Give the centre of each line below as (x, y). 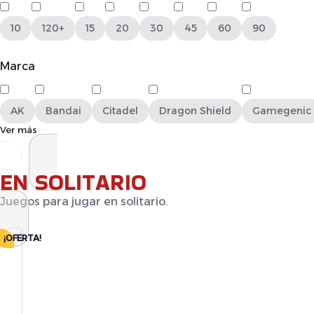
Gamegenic (282, 111)
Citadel (120, 111)
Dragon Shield (195, 111)
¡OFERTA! (22, 238)
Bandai (63, 111)
